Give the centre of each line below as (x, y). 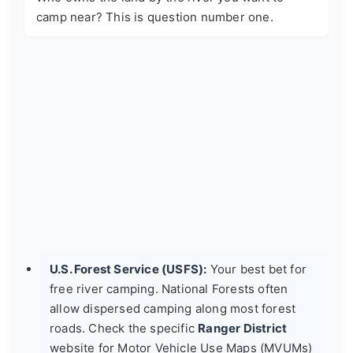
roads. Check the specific (124, 328)
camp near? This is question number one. (155, 17)
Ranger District (243, 328)
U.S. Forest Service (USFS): (128, 269)
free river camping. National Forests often (169, 288)
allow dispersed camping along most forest (173, 308)
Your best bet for (257, 269)
